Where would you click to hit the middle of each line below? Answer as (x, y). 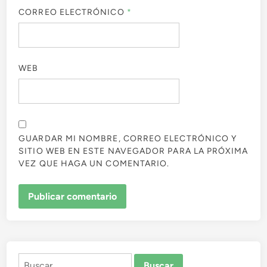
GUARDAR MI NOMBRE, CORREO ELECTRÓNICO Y (128, 138)
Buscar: (34, 260)
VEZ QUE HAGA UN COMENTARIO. (94, 163)
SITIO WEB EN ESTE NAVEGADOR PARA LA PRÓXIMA (133, 151)
